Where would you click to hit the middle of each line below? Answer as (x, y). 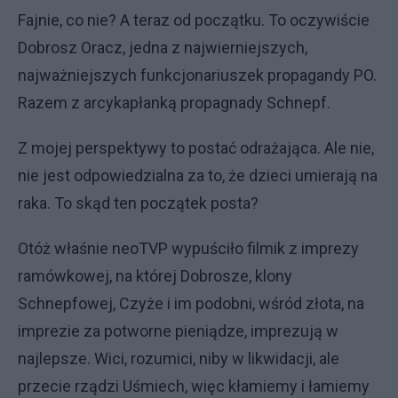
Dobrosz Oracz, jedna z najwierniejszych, (163, 48)
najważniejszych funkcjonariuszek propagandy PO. (197, 75)
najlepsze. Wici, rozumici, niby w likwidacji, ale (179, 358)
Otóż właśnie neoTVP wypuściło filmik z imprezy (188, 248)
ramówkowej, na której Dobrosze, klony (155, 276)
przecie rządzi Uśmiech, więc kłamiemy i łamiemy (194, 386)
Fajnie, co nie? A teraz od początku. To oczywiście (194, 20)
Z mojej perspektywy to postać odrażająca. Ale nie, (196, 148)
